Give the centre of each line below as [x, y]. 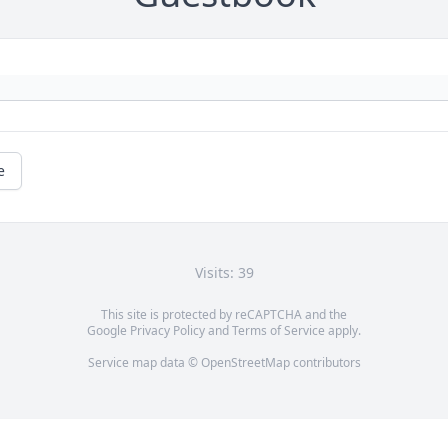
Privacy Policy [167, 331]
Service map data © [144, 363]
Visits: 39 [224, 273]
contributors [325, 363]
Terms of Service [278, 331]
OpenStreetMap [245, 363]
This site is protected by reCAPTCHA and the [224, 315]
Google [108, 331]
